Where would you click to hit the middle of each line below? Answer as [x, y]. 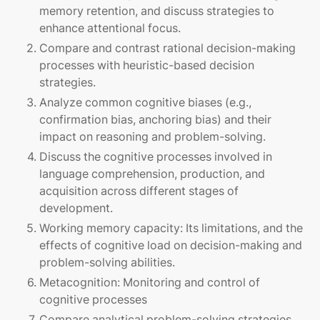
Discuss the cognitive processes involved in [156, 157]
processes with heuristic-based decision [147, 65]
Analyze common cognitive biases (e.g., [145, 102]
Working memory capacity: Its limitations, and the [171, 228]
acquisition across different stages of [139, 191]
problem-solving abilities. [107, 262]
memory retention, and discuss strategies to [157, 11]
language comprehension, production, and [152, 174]
